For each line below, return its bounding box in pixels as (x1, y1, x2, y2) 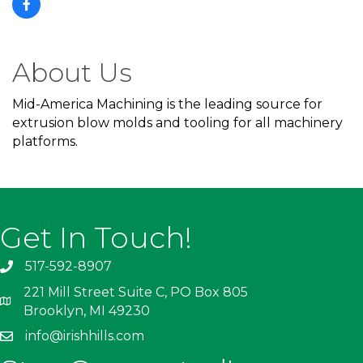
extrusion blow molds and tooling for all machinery (12, 114, 343, 130)
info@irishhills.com (25, 327, 144, 344)
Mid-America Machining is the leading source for (12, 96, 322, 112)
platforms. (12, 133, 78, 149)
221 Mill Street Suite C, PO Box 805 (23, 284, 248, 300)
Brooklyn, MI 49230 (23, 302, 150, 318)
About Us (12, 56, 132, 88)
